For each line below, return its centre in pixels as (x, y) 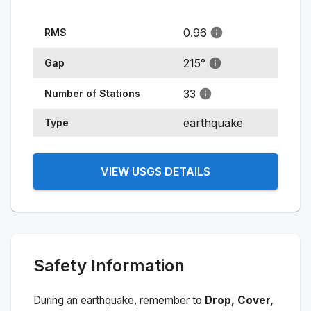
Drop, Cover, (239, 300)
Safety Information (109, 265)
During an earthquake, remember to (119, 300)
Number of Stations (92, 93)
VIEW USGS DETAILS (155, 171)
